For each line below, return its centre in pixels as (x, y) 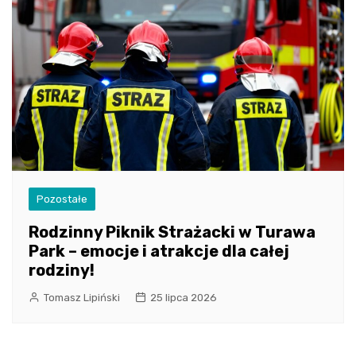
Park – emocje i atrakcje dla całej (159, 251)
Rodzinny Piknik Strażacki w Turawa (172, 232)
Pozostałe (62, 199)
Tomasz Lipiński (82, 297)
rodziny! (62, 270)
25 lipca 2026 (184, 297)
